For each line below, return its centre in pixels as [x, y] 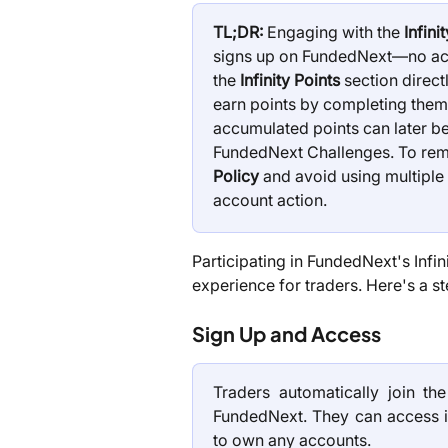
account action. [270, 200]
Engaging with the [333, 32]
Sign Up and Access [286, 334]
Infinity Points [290, 80]
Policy [236, 176]
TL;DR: [238, 32]
